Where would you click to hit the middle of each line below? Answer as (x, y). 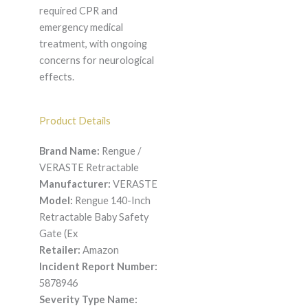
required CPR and (78, 11)
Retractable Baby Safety (93, 217)
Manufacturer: (75, 184)
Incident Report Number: (98, 267)
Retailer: (59, 250)
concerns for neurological (96, 60)
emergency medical (81, 27)
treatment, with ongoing (93, 44)
